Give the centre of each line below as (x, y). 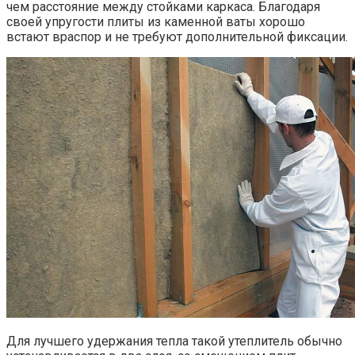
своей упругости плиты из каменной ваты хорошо (156, 21)
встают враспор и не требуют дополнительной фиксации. (177, 36)
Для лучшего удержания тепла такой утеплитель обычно (174, 341)
